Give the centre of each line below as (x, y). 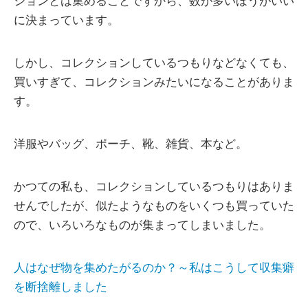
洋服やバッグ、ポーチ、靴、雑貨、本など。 (131, 144)
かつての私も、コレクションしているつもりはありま (154, 187)
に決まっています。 (66, 21)
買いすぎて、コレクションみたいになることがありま (154, 82)
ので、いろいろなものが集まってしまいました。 (142, 225)
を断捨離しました (60, 287)
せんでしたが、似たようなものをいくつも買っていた (154, 206)
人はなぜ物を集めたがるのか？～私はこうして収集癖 (154, 268)
